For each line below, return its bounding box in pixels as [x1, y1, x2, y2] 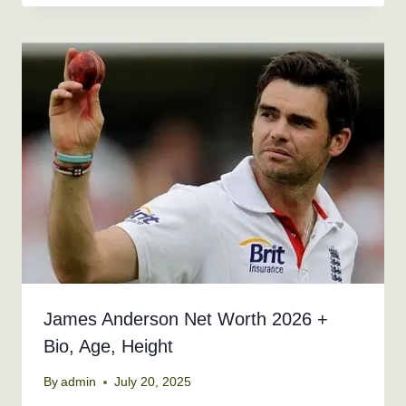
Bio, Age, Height [43, 336, 173, 357]
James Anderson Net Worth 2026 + [43, 309, 328, 330]
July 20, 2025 [114, 375, 192, 390]
